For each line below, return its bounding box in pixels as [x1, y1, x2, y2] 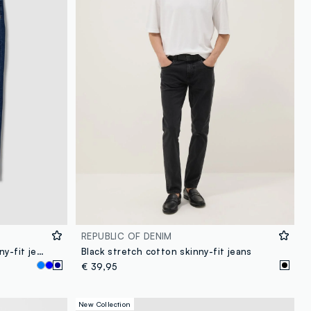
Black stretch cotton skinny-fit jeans [81, 246, 252, 258]
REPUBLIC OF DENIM [81, 230, 172, 242]
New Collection [78, 300, 131, 309]
